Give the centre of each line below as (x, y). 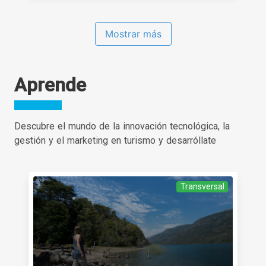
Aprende (50, 85)
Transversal (202, 186)
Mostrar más (133, 34)
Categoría (220, 192)
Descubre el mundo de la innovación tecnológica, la (122, 126)
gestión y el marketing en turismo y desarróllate (115, 140)
